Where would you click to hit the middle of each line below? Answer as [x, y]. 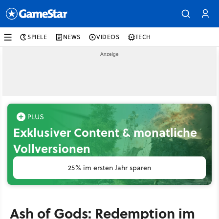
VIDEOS [108, 37]
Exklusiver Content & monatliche [105, 132]
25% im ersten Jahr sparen [109, 168]
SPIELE [37, 37]
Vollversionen [52, 148]
